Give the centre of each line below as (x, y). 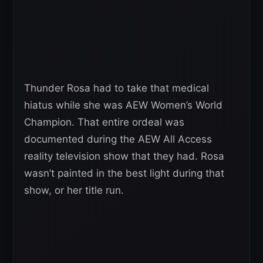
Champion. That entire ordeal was (104, 122)
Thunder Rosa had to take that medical (117, 88)
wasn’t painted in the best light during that (124, 173)
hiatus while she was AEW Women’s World (123, 105)
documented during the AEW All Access (118, 139)
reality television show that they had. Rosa (124, 156)
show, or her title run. (74, 190)
